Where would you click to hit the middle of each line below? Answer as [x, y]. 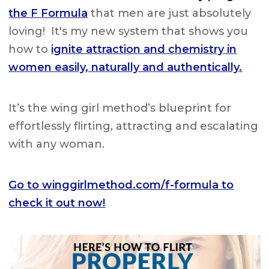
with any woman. [57, 144]
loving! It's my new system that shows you [128, 32]
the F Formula [48, 14]
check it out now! [57, 203]
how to [30, 50]
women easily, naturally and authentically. [125, 68]
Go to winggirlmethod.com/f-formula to [121, 185]
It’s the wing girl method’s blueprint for [120, 108]
